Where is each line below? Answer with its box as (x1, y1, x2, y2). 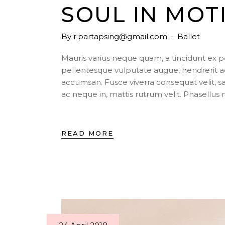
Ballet (177, 31, 200, 41)
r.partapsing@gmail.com (73, 31, 167, 41)
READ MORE (61, 129, 114, 137)
